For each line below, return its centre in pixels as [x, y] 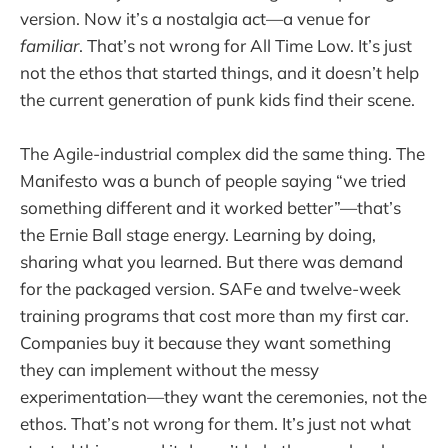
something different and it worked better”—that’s [210, 208]
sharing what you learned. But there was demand [211, 262]
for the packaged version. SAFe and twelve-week [210, 289]
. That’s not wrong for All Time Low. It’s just [245, 45]
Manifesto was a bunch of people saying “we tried [213, 181]
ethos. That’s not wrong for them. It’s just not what [215, 424]
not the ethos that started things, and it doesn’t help [219, 72]
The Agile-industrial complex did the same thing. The [222, 154]
